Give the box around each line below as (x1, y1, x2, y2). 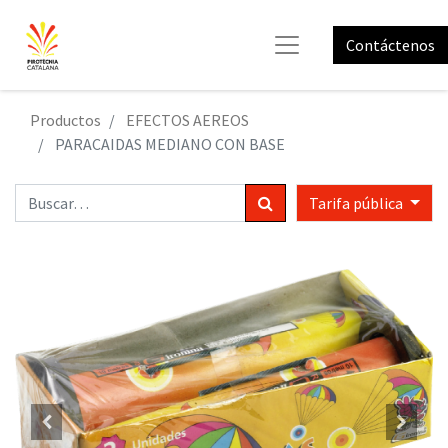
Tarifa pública (309, 193, 407, 213)
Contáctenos (346, 35, 435, 55)
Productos (30, 110, 101, 130)
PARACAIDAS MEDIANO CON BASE (55, 134, 285, 154)
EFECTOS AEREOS (126, 110, 249, 130)
